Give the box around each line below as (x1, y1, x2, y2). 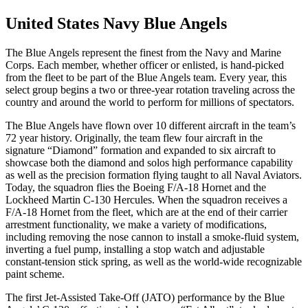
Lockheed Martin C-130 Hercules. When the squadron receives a (5, 194, 287, 206)
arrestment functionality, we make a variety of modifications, (5, 219, 267, 231)
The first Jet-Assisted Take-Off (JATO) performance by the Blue (5, 291, 285, 304)
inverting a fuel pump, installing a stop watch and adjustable (5, 243, 265, 256)
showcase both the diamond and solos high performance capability (5, 157, 293, 169)
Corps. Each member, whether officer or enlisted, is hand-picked (5, 59, 284, 71)
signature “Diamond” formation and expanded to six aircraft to (5, 144, 276, 157)
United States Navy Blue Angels (5, 14, 227, 33)
